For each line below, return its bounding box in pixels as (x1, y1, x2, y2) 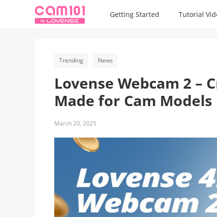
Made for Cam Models (54, 91, 212, 110)
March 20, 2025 (54, 119, 96, 127)
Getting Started (110, 9, 159, 19)
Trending (59, 56, 83, 64)
